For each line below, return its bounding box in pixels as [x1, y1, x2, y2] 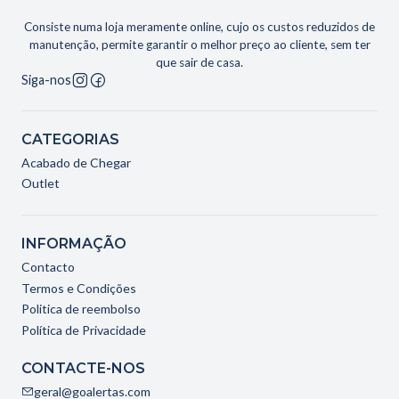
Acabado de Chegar [21, 154, 131, 170]
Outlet [21, 175, 60, 191]
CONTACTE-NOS [21, 359, 145, 377]
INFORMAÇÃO [21, 235, 126, 253]
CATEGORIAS [21, 130, 119, 148]
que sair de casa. [156, 54, 243, 69]
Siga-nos [21, 71, 71, 87]
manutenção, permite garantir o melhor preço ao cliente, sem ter [28, 37, 370, 52]
